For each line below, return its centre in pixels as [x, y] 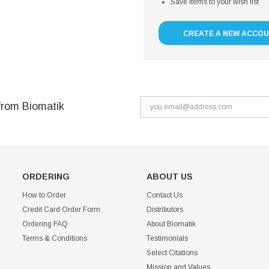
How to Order [44, 195]
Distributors [165, 210]
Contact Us [164, 195]
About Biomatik [171, 224]
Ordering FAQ [45, 224]
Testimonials [167, 238]
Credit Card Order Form [62, 210]
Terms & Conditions [55, 238]
